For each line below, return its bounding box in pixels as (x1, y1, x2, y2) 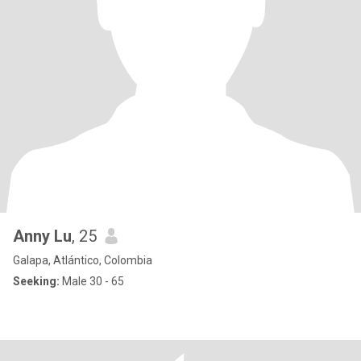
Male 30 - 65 (60, 275, 124, 288)
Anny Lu (13, 226, 72, 246)
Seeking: (13, 275, 60, 288)
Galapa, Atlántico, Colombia (13, 254, 152, 267)
